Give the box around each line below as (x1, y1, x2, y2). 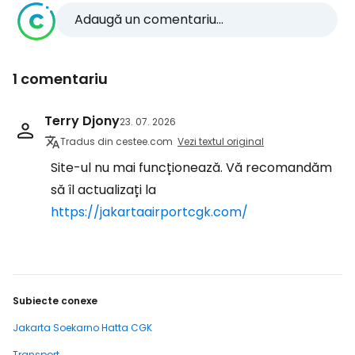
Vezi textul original (177, 135, 264, 148)
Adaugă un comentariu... (74, 10, 223, 29)
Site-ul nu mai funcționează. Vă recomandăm (51, 158, 332, 177)
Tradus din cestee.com (60, 135, 173, 148)
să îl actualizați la (51, 181, 156, 199)
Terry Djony (44, 112, 120, 130)
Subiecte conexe (13, 294, 97, 307)
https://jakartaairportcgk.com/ (51, 203, 248, 221)
